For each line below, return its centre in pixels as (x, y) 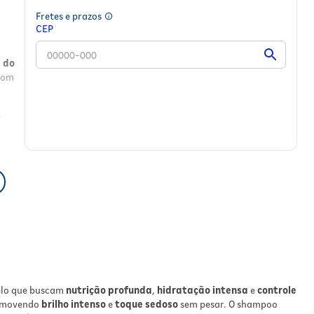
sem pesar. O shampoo (228, 304)
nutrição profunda (109, 290)
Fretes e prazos (69, 16)
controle (277, 290)
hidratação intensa (203, 290)
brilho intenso (74, 304)
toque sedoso (146, 304)
